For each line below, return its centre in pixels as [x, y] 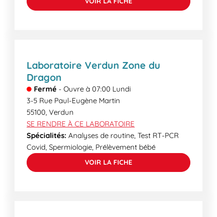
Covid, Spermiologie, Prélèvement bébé [91, 147]
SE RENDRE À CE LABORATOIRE [81, 124]
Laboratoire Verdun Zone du [93, 65]
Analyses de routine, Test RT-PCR [123, 135]
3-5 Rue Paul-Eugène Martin [73, 101]
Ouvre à [77, 89]
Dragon [44, 77]
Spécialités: [46, 135]
